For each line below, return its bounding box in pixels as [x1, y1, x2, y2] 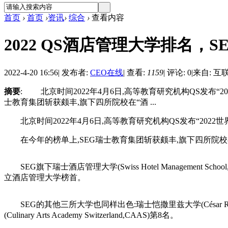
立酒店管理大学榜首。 [4, 173, 85, 182]
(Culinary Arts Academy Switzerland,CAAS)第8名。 [4, 210, 178, 219]
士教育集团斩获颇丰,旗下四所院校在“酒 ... [4, 97, 156, 106]
